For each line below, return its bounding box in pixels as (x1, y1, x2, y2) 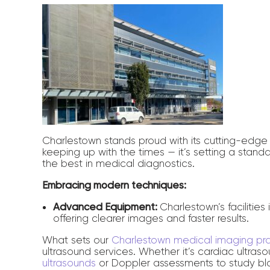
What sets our (42, 234, 112, 246)
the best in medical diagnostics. (42, 157, 195, 169)
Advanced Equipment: (53, 201, 160, 213)
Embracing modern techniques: (42, 179, 187, 191)
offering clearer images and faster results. (53, 212, 250, 224)
